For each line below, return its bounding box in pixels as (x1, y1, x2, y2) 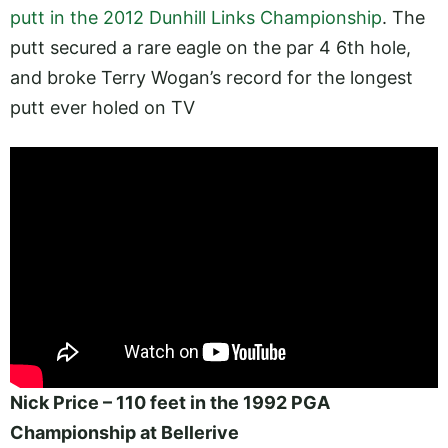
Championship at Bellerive (10, 421, 239, 443)
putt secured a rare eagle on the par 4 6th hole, (10, 36, 411, 58)
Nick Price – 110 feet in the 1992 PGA (10, 391, 330, 413)
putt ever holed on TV (10, 96, 195, 118)
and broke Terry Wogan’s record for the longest (10, 66, 413, 88)
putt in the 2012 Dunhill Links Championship (10, 6, 382, 28)
